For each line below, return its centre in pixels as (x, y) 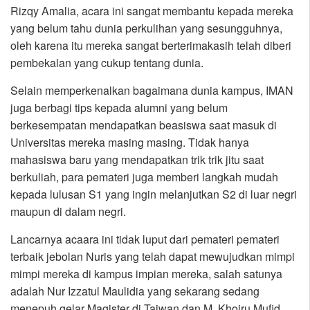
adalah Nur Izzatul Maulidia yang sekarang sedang (135, 291)
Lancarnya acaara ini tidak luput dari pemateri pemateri (145, 239)
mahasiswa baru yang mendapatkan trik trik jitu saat (137, 160)
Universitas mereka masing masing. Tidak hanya (130, 143)
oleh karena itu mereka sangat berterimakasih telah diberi (151, 46)
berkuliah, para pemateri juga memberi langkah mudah (144, 177)
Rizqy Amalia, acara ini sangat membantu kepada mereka (152, 11)
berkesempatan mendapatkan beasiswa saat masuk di (144, 125)
